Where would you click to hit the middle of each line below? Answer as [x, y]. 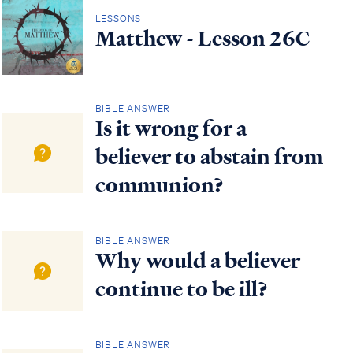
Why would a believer [197, 260]
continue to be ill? [181, 289]
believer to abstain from [209, 156]
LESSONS [118, 18]
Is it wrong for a [171, 128]
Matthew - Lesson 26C [202, 38]
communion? [159, 185]
